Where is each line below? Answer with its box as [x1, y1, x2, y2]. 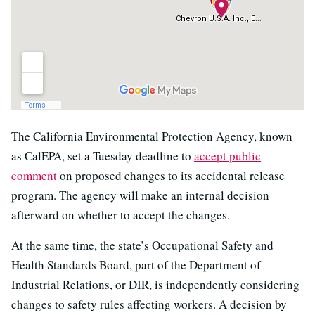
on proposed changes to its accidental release [57, 167, 285, 184]
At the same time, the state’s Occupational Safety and [11, 236, 274, 253]
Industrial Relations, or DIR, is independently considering [11, 276, 300, 292]
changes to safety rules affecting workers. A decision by [11, 295, 287, 312]
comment [11, 167, 57, 184]
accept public [194, 147, 261, 164]
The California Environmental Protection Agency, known [11, 127, 292, 144]
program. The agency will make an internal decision [11, 186, 269, 203]
